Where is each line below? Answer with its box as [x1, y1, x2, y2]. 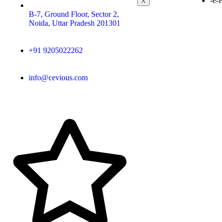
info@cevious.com [29, 73, 88, 82]
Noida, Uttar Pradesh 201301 [29, 18, 120, 27]
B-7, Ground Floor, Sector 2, [29, 9, 119, 18]
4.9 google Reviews [9, 108, 72, 116]
